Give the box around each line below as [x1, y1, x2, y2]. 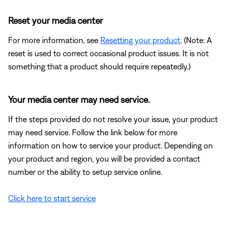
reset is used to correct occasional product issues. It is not [8, 48, 209, 58]
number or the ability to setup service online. [8, 167, 162, 176]
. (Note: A [180, 35, 212, 45]
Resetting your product [100, 35, 180, 45]
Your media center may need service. [8, 94, 150, 105]
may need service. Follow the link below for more [8, 127, 177, 137]
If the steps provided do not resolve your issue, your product [8, 114, 218, 124]
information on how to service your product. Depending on [8, 140, 213, 150]
